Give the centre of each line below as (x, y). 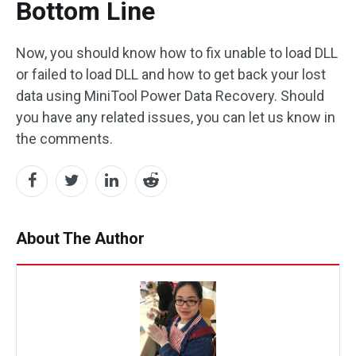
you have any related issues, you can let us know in (176, 117)
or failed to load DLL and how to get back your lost (171, 74)
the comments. (64, 138)
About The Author (80, 238)
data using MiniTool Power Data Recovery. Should (170, 95)
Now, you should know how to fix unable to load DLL (177, 52)
